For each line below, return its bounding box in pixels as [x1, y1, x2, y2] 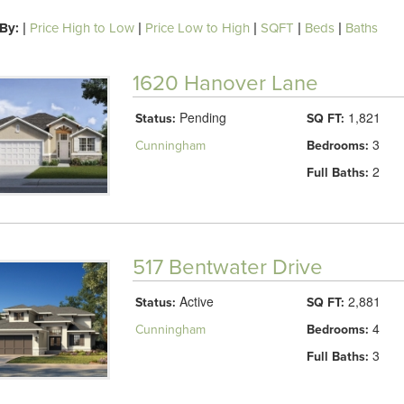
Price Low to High [144, 20, 250, 36]
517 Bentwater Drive [132, 253, 323, 280]
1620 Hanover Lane [132, 70, 318, 96]
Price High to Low [29, 20, 134, 36]
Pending [175, 108, 226, 126]
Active [175, 291, 214, 310]
